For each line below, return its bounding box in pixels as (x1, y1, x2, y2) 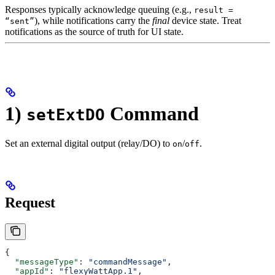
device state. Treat (169, 15, 241, 26)
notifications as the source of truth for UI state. (5, 26, 184, 37)
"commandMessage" (88, 257, 167, 267)
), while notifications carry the (34, 15, 152, 26)
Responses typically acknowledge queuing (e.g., (5, 4, 194, 15)
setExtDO (26, 105, 105, 124)
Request (5, 195, 55, 211)
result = (194, 6, 233, 15)
